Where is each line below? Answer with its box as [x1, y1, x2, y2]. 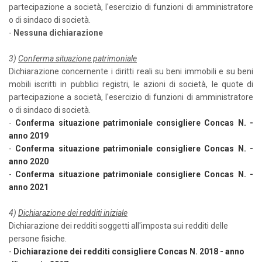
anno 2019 [9, 131, 49, 140]
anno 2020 [9, 157, 49, 166]
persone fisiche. [9, 234, 67, 243]
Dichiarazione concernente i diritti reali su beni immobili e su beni [9, 67, 253, 76]
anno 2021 [9, 182, 49, 192]
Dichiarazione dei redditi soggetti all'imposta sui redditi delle [9, 221, 228, 230]
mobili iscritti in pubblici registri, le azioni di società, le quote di [9, 80, 253, 89]
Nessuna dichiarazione [13, 28, 103, 37]
